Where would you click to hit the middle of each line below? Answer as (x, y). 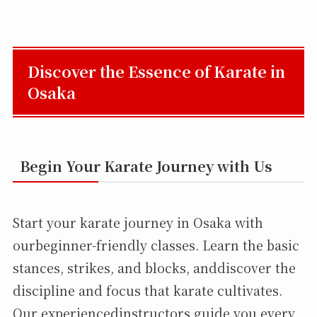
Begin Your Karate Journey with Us (146, 166)
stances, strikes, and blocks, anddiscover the (154, 267)
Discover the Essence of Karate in (157, 71)
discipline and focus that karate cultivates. (147, 290)
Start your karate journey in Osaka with (138, 222)
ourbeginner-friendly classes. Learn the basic (156, 244)
